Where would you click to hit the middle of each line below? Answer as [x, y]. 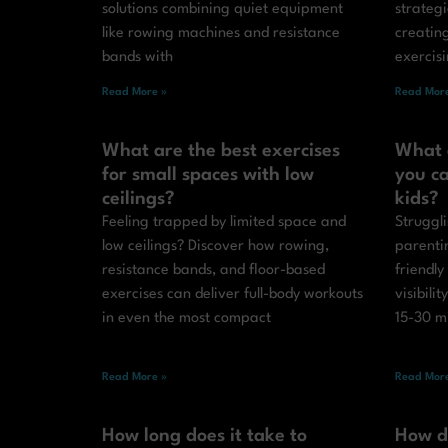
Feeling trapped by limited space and [224, 223]
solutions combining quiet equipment [222, 10]
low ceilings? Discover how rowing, [215, 247]
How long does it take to [204, 436]
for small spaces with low [208, 175]
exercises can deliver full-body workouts [232, 295]
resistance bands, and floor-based [213, 271]
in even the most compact [186, 319]
